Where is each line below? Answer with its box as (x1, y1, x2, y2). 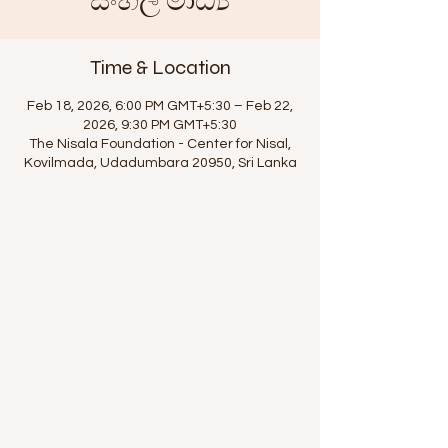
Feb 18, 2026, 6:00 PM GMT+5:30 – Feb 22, (27, 99, 293, 113)
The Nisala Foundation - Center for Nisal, (29, 137, 291, 151)
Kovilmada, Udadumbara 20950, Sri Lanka (23, 156, 297, 170)
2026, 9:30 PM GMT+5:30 (83, 118, 237, 132)
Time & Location (89, 55, 231, 80)
